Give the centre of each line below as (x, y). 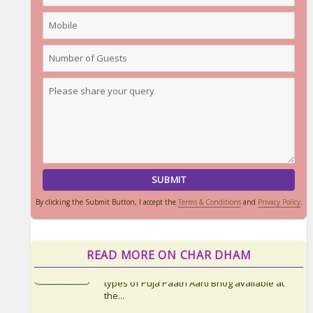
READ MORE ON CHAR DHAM (169, 255)
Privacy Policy (279, 202)
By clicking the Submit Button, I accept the (107, 202)
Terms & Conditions (209, 202)
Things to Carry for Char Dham (185, 301)
